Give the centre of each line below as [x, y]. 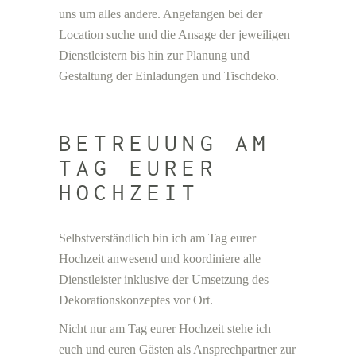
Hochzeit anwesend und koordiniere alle [160, 259]
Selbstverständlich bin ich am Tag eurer [157, 238]
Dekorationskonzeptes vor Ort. [136, 300]
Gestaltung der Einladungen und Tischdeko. [169, 76]
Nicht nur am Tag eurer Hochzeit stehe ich [165, 329]
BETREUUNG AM [165, 143]
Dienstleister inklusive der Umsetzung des [164, 279]
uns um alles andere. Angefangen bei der [161, 14]
